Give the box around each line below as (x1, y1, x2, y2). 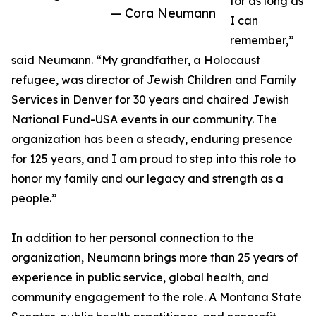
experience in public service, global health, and (11, 270, 269, 285)
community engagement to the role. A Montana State (11, 290, 302, 305)
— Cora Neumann (111, 5, 216, 21)
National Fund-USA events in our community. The (11, 112, 277, 127)
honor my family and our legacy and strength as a (11, 171, 284, 186)
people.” (11, 191, 57, 206)
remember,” (230, 33, 294, 48)
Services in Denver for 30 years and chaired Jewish (11, 92, 289, 107)
